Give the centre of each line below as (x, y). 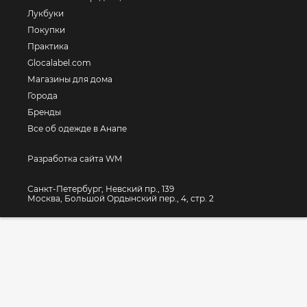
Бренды (44, 112)
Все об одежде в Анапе (77, 128)
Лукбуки (46, 13)
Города (42, 96)
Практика (48, 46)
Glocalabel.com (59, 63)
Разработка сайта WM (75, 159)
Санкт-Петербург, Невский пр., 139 (101, 189)
